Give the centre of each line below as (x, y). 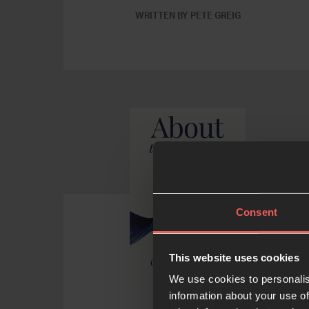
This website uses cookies (234, 257)
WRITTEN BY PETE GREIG (188, 16)
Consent (257, 212)
